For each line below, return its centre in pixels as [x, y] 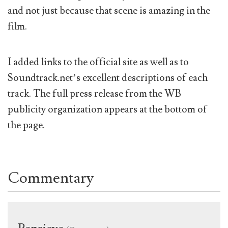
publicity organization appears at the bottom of [107, 110]
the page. [26, 125]
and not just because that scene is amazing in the [109, 11]
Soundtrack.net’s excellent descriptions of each [108, 78]
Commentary [51, 178]
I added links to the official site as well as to [98, 62]
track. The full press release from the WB [94, 94]
